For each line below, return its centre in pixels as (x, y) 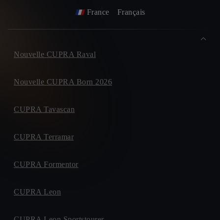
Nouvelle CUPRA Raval (55, 55)
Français (131, 12)
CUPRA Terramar (44, 137)
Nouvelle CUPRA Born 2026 (63, 82)
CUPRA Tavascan (44, 110)
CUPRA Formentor (46, 165)
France (98, 12)
